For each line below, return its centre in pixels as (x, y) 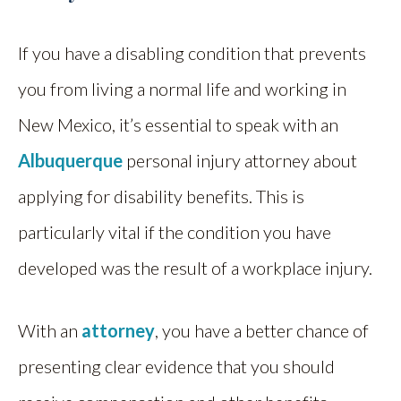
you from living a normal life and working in (182, 88)
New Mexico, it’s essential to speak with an (178, 124)
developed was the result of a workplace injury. (197, 267)
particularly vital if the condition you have (175, 231)
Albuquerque (70, 160)
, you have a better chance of (262, 330)
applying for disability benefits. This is (161, 196)
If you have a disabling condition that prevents (192, 52)
